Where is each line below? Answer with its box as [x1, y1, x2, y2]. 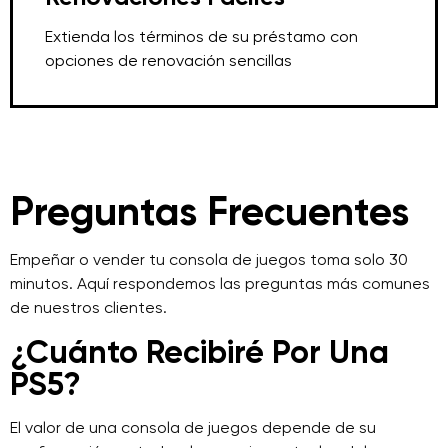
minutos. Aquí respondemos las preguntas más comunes [10, 274, 430, 293]
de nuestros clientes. [10, 298, 167, 317]
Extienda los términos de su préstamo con [45, 27, 358, 46]
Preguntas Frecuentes [10, 187, 409, 236]
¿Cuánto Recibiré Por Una [10, 333, 389, 371]
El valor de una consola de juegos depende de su [10, 418, 376, 437]
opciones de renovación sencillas [45, 51, 292, 70]
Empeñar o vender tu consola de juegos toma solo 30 [10, 250, 408, 269]
